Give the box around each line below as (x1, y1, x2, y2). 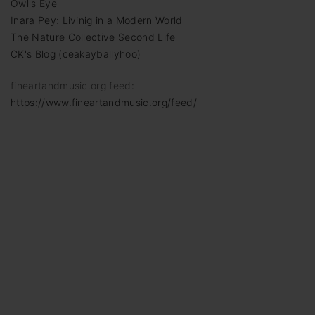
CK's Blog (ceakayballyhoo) (11, 47, 141, 60)
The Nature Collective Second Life (11, 30, 176, 43)
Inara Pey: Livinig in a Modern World (11, 13, 183, 26)
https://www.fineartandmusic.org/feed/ (11, 96, 197, 108)
